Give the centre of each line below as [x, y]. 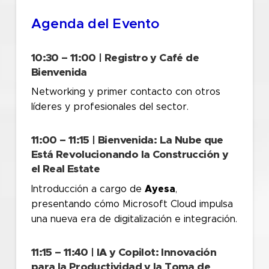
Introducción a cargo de [88, 189]
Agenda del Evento [95, 24]
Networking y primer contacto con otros [125, 92]
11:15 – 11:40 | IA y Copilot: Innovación [124, 252]
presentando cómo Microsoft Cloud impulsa [132, 204]
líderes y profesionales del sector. [110, 107]
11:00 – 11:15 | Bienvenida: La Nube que [127, 141]
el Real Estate [65, 170]
